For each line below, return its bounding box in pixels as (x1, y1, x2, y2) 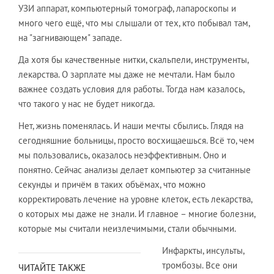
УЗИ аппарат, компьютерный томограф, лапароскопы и (18, 2, 236, 14)
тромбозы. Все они (162, 259, 237, 271)
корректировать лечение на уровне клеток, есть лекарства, (18, 193, 252, 205)
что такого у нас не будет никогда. (18, 97, 155, 109)
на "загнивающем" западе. (18, 31, 122, 43)
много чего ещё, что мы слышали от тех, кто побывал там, (18, 17, 250, 29)
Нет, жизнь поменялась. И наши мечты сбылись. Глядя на (18, 119, 243, 131)
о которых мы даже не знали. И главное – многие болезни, (18, 207, 255, 220)
